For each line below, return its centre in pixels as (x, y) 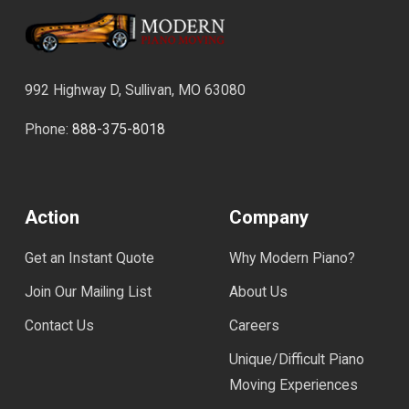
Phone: (48, 129)
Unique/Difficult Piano (297, 359)
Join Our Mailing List (88, 291)
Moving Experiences (294, 384)
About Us (258, 291)
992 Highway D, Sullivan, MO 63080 (135, 89)
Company (269, 217)
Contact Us (59, 325)
